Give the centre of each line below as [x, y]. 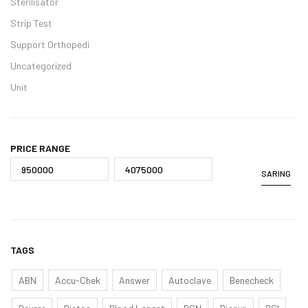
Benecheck [252, 280]
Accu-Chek [78, 280]
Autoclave [190, 280]
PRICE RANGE [40, 148]
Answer [134, 280]
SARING [276, 173]
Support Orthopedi [50, 44]
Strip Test [31, 23]
